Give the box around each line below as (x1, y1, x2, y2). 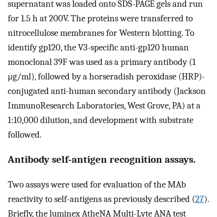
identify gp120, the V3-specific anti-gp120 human (8, 42, 189, 53)
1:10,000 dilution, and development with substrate (8, 115, 193, 126)
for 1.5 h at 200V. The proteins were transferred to (8, 13, 193, 24)
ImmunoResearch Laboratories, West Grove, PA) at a (8, 100, 201, 111)
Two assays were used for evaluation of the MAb (8, 179, 186, 190)
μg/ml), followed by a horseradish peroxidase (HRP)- (8, 71, 205, 82)
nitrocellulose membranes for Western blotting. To (8, 28, 194, 39)
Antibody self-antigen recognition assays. (8, 154, 196, 166)
